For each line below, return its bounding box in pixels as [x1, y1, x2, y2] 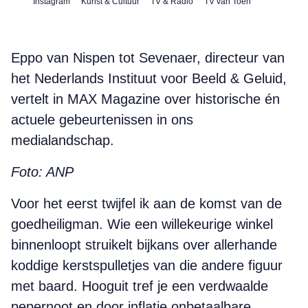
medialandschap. [11, 133, 114, 148]
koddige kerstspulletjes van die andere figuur [11, 258, 283, 273]
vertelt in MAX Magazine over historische [11, 91, 261, 107]
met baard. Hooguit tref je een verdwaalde [11, 278, 268, 294]
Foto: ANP [11, 164, 74, 179]
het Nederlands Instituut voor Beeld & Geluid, [11, 71, 287, 86]
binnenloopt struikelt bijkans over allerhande [11, 237, 277, 252]
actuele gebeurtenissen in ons [11, 112, 193, 127]
